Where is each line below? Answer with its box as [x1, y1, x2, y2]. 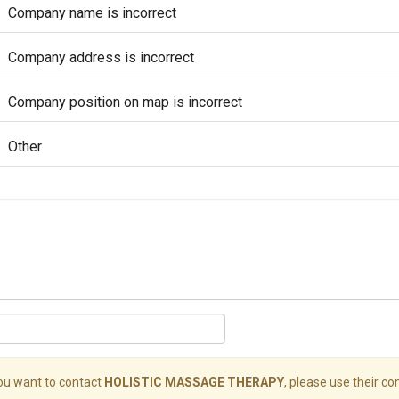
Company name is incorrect [8, 4, 176, 21]
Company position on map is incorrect [8, 94, 242, 110]
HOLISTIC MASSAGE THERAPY [104, 375, 284, 389]
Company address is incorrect [8, 49, 194, 66]
